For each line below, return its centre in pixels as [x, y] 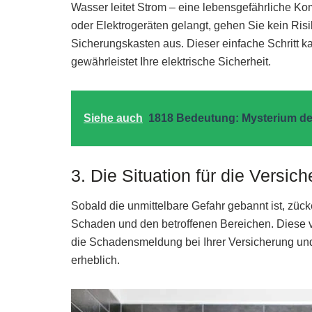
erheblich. [95, 260]
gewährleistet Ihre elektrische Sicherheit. [171, 62]
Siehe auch [113, 118]
